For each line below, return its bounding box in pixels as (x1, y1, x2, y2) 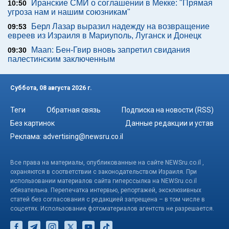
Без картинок (10, 119, 55, 127)
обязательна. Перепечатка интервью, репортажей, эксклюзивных (10, 186, 201, 194)
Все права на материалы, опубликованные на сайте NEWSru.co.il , (10, 158, 204, 166)
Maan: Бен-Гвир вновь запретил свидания (31, 45, 190, 54)
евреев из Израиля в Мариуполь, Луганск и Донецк (8, 31, 201, 40)
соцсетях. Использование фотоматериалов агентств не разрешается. (10, 204, 214, 212)
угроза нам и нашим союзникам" (8, 8, 130, 16)
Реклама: (10, 132, 43, 141)
